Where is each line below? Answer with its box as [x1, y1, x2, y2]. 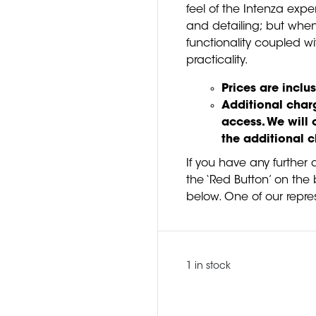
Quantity [186, 297, 231, 308]
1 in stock [186, 261, 231, 272]
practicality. [186, 54, 248, 66]
